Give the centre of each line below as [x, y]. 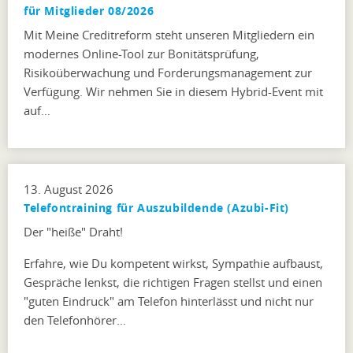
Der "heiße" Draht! [73, 231]
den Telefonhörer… [75, 320]
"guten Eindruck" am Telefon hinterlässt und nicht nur [169, 301]
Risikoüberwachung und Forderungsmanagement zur [168, 72]
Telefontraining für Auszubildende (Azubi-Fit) [156, 207]
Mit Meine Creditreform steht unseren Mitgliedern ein [169, 34]
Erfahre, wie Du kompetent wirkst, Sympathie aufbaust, [173, 263]
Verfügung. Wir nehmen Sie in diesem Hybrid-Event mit [173, 91]
